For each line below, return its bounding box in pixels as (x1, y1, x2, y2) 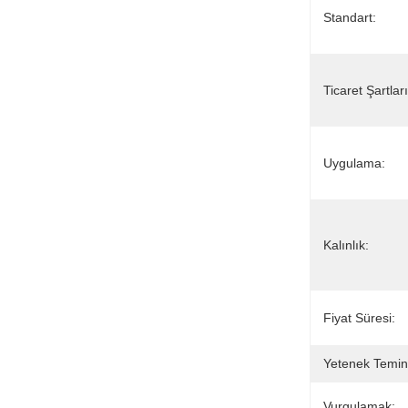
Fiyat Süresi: (323, 311, 395, 325)
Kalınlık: (323, 238, 369, 252)
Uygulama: (323, 156, 385, 170)
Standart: (323, 10, 376, 25)
